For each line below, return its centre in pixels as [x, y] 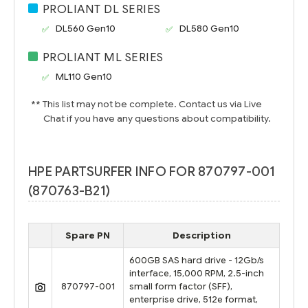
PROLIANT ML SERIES [103, 58]
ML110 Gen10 [84, 77]
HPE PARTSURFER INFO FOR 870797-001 [152, 172]
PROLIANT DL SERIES [101, 10]
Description [201, 236]
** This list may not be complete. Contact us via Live [147, 104]
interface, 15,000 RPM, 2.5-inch [197, 274]
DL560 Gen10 [86, 29]
